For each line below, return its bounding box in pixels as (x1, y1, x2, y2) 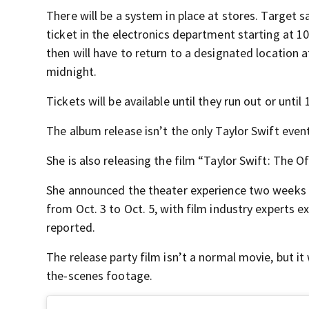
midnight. (46, 63, 97, 79)
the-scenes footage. (46, 268, 153, 283)
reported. (46, 219, 96, 235)
